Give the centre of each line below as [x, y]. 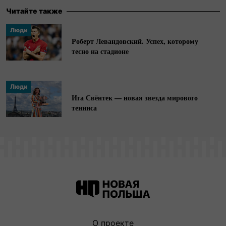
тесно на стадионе [100, 51]
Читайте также [34, 11]
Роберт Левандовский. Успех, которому [135, 41]
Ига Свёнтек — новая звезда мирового [135, 98]
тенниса [84, 108]
